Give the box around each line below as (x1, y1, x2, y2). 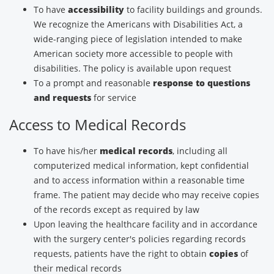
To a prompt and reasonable (34, 77, 153, 89)
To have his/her (34, 145, 100, 157)
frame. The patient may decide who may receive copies (34, 189, 259, 201)
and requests (34, 92, 91, 103)
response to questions (153, 77, 250, 89)
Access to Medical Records (9, 114, 186, 135)
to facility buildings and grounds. (124, 4, 262, 15)
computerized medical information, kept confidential (34, 160, 249, 171)
